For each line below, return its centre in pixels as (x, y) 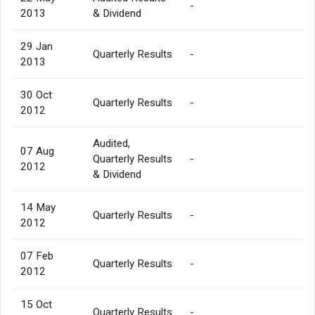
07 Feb (37, 256)
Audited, (111, 143)
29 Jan (37, 46)
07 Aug (37, 151)
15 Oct (36, 304)
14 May (38, 207)
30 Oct (36, 95)
